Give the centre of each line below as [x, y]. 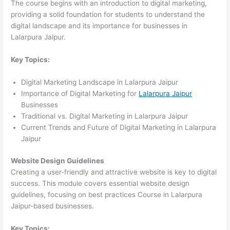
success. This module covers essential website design [100, 183]
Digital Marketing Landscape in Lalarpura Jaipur [100, 82]
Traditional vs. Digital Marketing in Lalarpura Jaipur [105, 116]
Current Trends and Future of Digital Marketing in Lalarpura [119, 128]
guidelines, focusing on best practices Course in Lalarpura [107, 194]
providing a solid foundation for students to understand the [108, 15]
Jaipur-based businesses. [53, 206]
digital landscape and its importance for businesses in [99, 26]
